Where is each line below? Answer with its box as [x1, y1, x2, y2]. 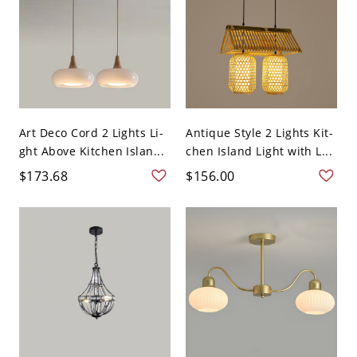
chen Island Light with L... [186, 143, 333, 159]
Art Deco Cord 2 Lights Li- [18, 125, 164, 141]
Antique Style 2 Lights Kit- [186, 125, 334, 141]
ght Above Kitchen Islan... [18, 143, 165, 159]
